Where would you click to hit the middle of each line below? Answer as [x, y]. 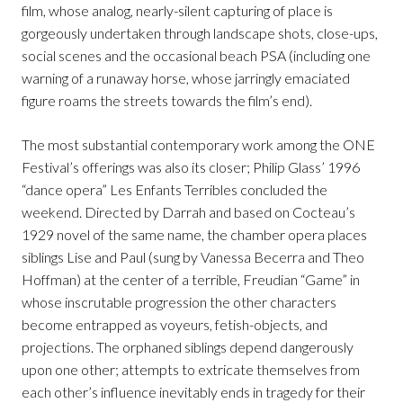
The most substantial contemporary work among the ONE [198, 145]
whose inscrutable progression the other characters [179, 302]
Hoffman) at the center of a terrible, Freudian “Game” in [191, 280]
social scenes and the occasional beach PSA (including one [196, 56]
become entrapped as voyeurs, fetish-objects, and [175, 325]
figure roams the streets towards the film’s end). [167, 101]
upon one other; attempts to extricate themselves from [191, 370]
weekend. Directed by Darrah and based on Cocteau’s [188, 212]
